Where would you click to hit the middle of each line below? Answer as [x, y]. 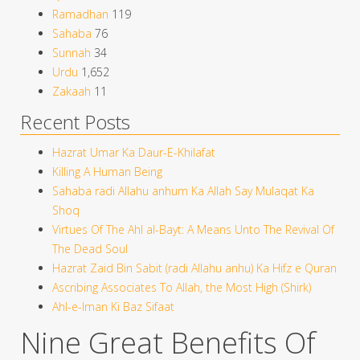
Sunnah [72, 52]
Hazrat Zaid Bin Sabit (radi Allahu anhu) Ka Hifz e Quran [194, 268]
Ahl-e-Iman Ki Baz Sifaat [113, 306]
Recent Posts [75, 121]
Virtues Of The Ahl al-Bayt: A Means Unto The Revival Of [193, 229]
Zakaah [72, 91]
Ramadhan [80, 14]
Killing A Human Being [107, 171]
